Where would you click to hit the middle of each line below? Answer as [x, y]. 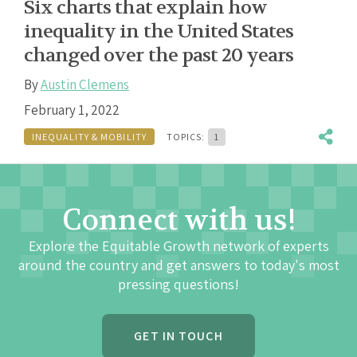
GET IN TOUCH [178, 335]
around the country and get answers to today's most [178, 265]
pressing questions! [178, 284]
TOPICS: [187, 137]
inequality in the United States [159, 31]
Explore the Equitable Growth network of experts [178, 245]
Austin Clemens [85, 84]
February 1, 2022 [72, 110]
